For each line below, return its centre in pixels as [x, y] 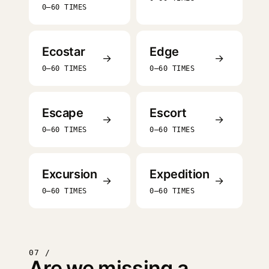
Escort [168, 113]
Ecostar [64, 52]
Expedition [180, 174]
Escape [63, 113]
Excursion [70, 174]
